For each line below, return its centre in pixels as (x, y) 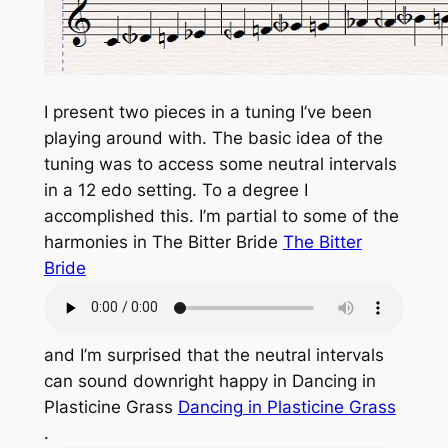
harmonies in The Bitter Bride (163, 241)
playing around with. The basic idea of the (213, 137)
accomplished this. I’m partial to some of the (221, 215)
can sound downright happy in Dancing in (209, 380)
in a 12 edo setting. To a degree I (175, 189)
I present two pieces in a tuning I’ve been (207, 111)
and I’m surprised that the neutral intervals (213, 354)
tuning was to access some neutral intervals (220, 163)
